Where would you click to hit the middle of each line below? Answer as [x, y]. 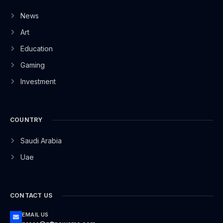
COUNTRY [26, 120]
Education [36, 49]
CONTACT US [31, 195]
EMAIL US [35, 215]
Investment [38, 81]
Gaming [32, 65]
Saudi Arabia [41, 141]
